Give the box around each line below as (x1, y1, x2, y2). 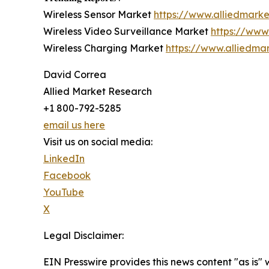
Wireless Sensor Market (43, 8, 154, 20)
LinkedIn (43, 152, 85, 165)
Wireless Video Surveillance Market (43, 25, 211, 37)
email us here (43, 118, 105, 131)
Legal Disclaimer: (43, 229, 124, 241)
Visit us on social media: (43, 135, 153, 148)
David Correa (43, 68, 106, 80)
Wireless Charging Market (43, 41, 166, 54)
